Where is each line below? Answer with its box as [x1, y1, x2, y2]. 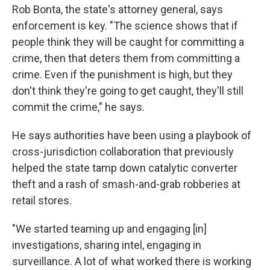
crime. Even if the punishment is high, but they [12, 68, 233, 81]
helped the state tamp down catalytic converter [12, 162, 237, 175]
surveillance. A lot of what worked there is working [12, 255, 251, 268]
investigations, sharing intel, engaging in [12, 239, 201, 252]
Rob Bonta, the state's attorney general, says [12, 3, 223, 16]
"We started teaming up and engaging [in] [12, 222, 207, 236]
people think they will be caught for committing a [12, 36, 244, 49]
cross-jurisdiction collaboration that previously [12, 145, 234, 159]
